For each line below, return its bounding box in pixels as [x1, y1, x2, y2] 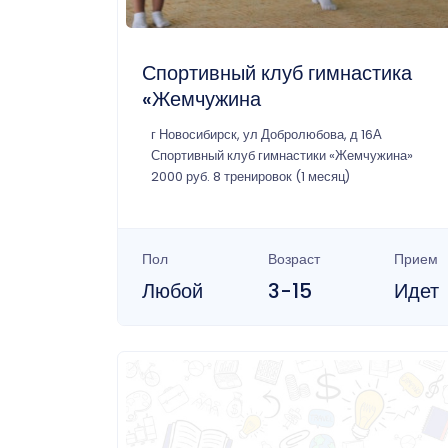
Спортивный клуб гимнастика [142, 59, 412, 88]
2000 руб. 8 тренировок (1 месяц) [151, 168, 350, 186]
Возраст [267, 249, 320, 270]
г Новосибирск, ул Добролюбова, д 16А [151, 126, 382, 144]
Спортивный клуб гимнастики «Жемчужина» [151, 147, 413, 165]
